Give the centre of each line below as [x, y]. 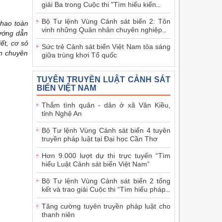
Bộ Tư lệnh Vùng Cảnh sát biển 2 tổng [106, 181]
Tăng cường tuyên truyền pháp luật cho [106, 206]
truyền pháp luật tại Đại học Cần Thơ [99, 139]
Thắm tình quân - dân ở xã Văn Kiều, [106, 105]
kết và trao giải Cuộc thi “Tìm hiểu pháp [103, 189]
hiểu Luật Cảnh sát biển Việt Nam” [95, 164]
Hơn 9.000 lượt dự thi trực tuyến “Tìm [106, 155]
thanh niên [58, 214]
